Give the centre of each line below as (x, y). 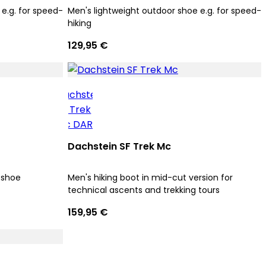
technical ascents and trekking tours (144, 190)
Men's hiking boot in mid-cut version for (150, 178)
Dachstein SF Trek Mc (119, 146)
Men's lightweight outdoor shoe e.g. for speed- (164, 11)
